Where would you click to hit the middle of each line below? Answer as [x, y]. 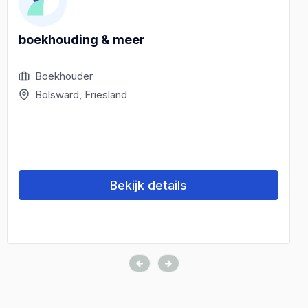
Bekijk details [148, 185]
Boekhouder [64, 76]
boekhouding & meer [82, 39]
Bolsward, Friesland [81, 94]
